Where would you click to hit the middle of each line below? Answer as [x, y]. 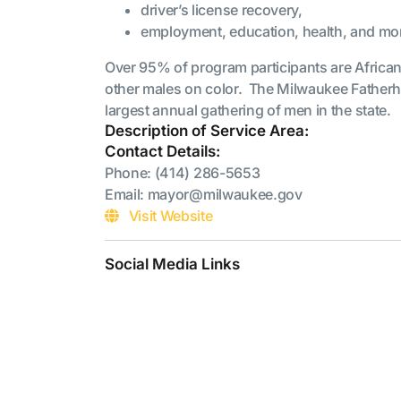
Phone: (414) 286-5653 [183, 173]
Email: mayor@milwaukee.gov [204, 195]
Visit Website [171, 216]
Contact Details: [162, 152]
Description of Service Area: [207, 131]
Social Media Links [172, 264]
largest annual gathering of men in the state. [248, 111]
